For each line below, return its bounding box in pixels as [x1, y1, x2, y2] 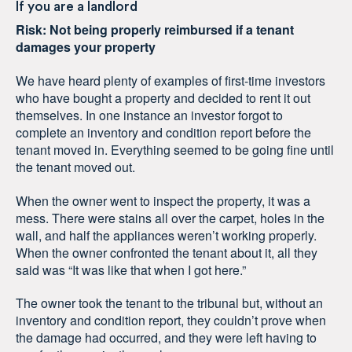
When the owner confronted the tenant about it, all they [16, 243, 317, 262]
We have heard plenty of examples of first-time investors [16, 71, 325, 90]
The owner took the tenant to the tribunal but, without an [16, 294, 323, 313]
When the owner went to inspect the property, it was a [16, 191, 310, 210]
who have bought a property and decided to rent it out [16, 88, 310, 107]
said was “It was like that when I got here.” [16, 260, 246, 279]
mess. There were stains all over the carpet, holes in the [16, 208, 324, 227]
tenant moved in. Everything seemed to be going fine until [16, 140, 334, 159]
